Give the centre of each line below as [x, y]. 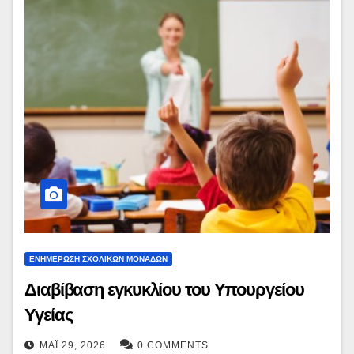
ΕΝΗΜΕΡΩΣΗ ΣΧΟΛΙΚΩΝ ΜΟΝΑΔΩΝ [98, 259]
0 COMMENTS [173, 346]
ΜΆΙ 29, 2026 [73, 346]
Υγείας [49, 315]
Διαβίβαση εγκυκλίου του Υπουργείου [164, 290]
